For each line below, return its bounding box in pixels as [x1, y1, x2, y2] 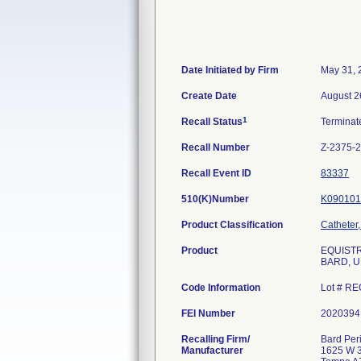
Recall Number [181, 142, 250, 153]
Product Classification [181, 219, 283, 230]
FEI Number [181, 308, 235, 319]
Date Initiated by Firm [181, 64, 279, 76]
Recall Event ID [181, 168, 251, 179]
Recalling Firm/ [181, 334, 250, 345]
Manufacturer [181, 345, 243, 356]
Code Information [181, 282, 260, 293]
